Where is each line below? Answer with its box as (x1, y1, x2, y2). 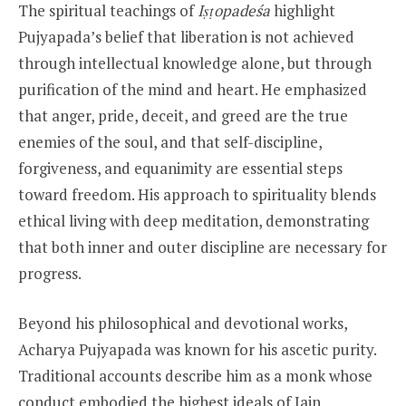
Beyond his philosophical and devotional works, (18, 312, 347, 333)
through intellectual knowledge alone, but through (18, 53, 372, 74)
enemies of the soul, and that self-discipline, (18, 131, 322, 153)
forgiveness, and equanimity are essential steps (18, 158, 343, 179)
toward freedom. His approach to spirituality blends (18, 184, 376, 206)
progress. (18, 263, 82, 285)
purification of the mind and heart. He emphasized (18, 79, 367, 101)
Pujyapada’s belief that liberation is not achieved (18, 26, 354, 48)
